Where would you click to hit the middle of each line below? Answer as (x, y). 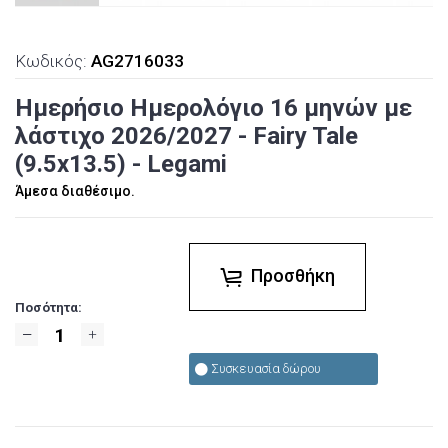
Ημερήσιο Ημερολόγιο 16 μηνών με (213, 108)
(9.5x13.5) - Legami (121, 164)
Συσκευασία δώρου (266, 369)
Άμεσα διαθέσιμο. (75, 191)
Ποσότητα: (48, 308)
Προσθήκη (292, 276)
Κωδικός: (53, 61)
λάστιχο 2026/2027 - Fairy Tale (186, 136)
